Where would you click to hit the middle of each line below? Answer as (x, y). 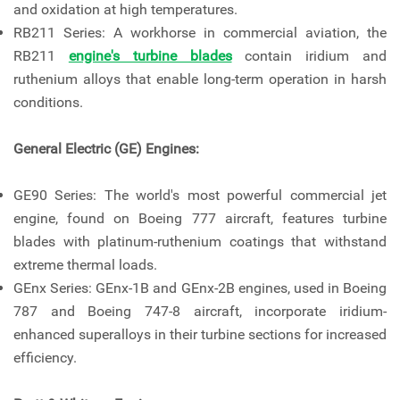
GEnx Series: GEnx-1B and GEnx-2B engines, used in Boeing (200, 288)
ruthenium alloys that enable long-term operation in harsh (200, 79)
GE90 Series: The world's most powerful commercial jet (200, 195)
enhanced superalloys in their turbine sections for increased (200, 334)
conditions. (48, 102)
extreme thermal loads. (85, 265)
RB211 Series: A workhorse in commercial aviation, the (200, 33)
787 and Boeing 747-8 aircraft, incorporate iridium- (200, 311)
